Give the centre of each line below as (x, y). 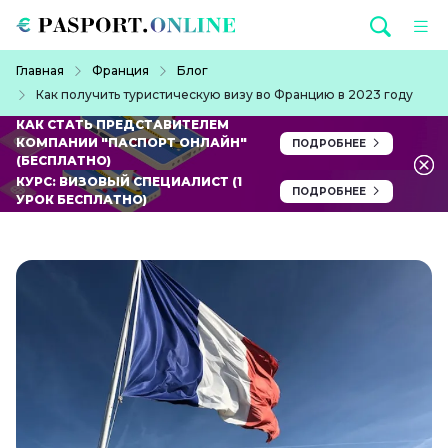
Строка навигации (72, 61)
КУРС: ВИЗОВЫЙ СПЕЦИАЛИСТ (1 (129, 182)
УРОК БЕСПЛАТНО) (81, 200)
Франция (120, 71)
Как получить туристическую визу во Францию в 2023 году (224, 95)
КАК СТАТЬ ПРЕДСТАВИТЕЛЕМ (122, 125)
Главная (40, 71)
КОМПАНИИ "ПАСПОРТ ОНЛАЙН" (131, 143)
